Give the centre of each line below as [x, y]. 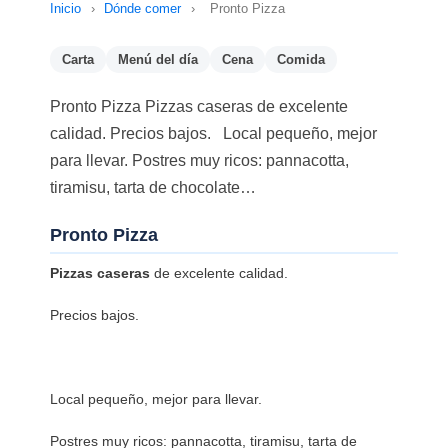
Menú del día [158, 60]
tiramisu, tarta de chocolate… [153, 188]
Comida [301, 60]
